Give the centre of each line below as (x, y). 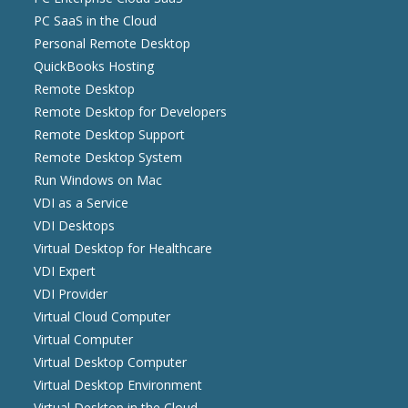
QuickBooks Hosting (94, 66)
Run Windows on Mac (98, 180)
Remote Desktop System (108, 158)
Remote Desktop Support (110, 135)
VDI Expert (65, 271)
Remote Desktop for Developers (131, 112)
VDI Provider (71, 294)
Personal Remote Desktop (112, 44)
